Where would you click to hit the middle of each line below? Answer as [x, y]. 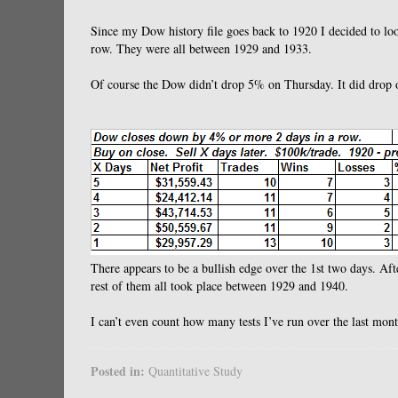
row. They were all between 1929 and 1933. [201, 48]
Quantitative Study [195, 371]
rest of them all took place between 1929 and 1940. [219, 286]
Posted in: [119, 371]
